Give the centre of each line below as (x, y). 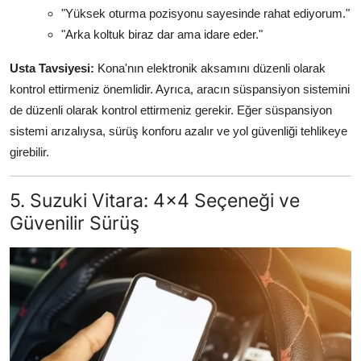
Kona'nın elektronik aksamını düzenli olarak (210, 68)
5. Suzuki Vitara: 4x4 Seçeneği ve (155, 201)
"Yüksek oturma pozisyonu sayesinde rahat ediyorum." (205, 14)
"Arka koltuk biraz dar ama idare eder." (162, 35)
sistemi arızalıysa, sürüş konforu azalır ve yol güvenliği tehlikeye (178, 131)
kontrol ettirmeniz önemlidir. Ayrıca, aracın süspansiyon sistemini (180, 89)
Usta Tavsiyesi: (52, 68)
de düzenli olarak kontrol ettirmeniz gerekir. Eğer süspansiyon (171, 110)
